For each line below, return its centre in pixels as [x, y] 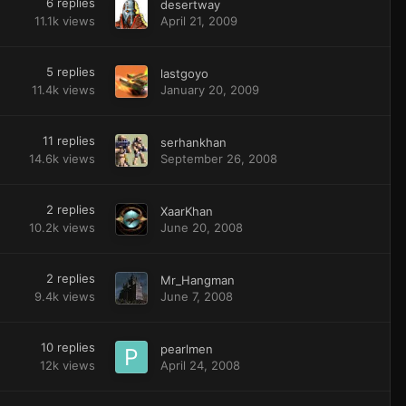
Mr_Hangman [197, 280]
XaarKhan [186, 211]
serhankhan [193, 142]
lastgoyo [184, 73]
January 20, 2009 [209, 89]
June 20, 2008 [201, 227]
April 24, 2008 [200, 365]
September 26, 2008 [218, 158]
